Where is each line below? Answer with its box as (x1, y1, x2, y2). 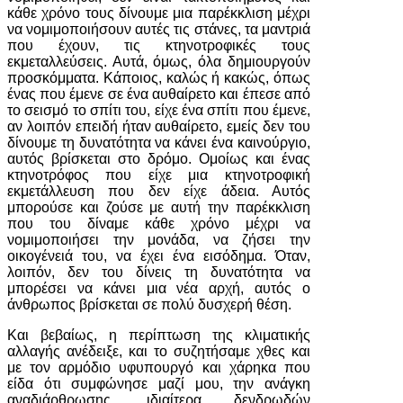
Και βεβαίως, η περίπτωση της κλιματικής (7, 327, 310, 343)
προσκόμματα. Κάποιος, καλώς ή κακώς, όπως (7, 70, 310, 85)
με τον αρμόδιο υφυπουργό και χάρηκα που (7, 360, 310, 375)
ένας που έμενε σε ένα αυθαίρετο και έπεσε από (7, 86, 310, 102)
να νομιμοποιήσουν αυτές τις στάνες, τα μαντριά (7, 22, 310, 37)
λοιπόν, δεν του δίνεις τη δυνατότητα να (7, 264, 310, 280)
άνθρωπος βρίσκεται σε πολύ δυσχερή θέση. (7, 297, 291, 312)
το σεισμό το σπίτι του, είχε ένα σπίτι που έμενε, (7, 103, 310, 118)
